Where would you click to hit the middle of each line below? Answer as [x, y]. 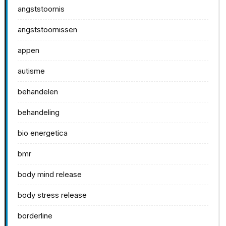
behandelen [38, 92]
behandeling [39, 112]
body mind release [50, 175]
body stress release [52, 195]
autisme [31, 71]
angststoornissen [47, 30]
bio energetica [43, 133]
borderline [35, 216]
